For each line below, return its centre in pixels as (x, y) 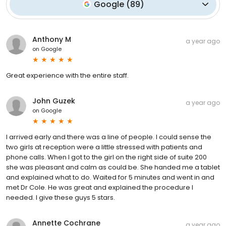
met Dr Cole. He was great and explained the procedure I (100, 187)
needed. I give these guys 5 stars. (61, 197)
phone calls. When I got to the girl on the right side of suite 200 (106, 157)
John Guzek (54, 101)
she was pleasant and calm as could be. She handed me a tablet (113, 167)
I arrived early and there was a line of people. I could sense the (109, 137)
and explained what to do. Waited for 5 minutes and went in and (110, 177)
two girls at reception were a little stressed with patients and (104, 147)
